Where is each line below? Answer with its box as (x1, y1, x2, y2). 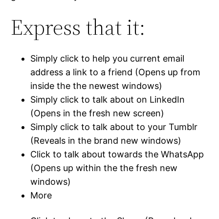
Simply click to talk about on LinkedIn (30, 94, 185, 105)
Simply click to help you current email (30, 53, 185, 64)
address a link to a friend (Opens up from (30, 67, 201, 78)
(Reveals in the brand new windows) (30, 135, 182, 146)
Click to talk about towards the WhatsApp (30, 149, 204, 160)
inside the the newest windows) (30, 81, 163, 91)
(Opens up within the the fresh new (30, 163, 178, 174)
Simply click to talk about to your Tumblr (30, 122, 198, 132)
